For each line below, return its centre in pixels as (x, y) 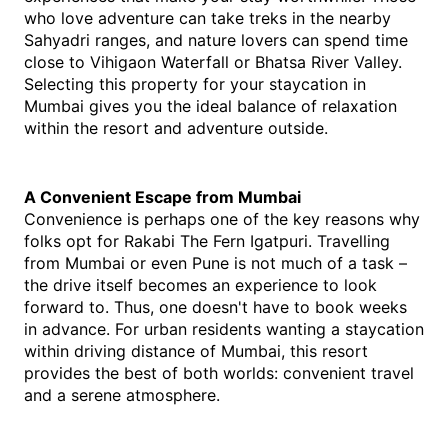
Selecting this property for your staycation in (195, 84)
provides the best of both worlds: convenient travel (219, 373)
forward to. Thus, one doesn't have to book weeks (215, 307)
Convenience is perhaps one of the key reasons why (222, 219)
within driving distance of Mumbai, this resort (196, 351)
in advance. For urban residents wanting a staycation (224, 329)
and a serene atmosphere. (122, 395)
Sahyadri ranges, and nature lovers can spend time (216, 40)
